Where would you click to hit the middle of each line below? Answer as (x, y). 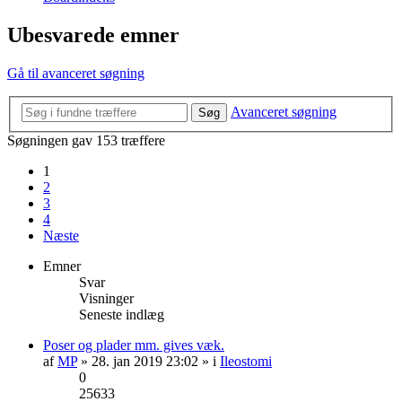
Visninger (106, 298)
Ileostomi (246, 361)
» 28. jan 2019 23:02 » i (149, 361)
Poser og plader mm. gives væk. (134, 345)
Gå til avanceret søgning (76, 74)
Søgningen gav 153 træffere (86, 140)
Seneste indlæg (122, 314)
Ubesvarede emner (93, 35)
